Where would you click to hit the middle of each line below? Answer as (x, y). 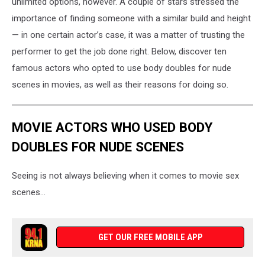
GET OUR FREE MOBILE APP (150, 237)
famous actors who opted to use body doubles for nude (122, 68)
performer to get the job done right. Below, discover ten (119, 52)
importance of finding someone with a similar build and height (131, 19)
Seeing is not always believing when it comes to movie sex (125, 176)
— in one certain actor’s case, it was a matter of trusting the (128, 35)
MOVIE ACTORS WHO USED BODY (112, 127)
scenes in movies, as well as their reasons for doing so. (120, 85)
